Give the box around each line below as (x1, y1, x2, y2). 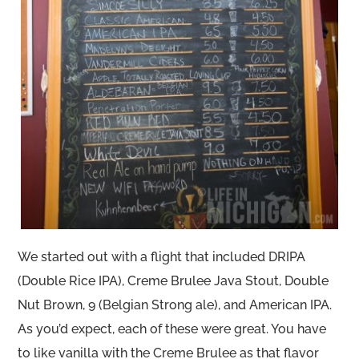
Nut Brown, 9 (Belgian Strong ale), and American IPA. (18, 296, 333, 313)
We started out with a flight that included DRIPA (18, 248, 306, 264)
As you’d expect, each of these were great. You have (18, 321, 327, 337)
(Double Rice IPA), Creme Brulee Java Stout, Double (18, 272, 329, 288)
